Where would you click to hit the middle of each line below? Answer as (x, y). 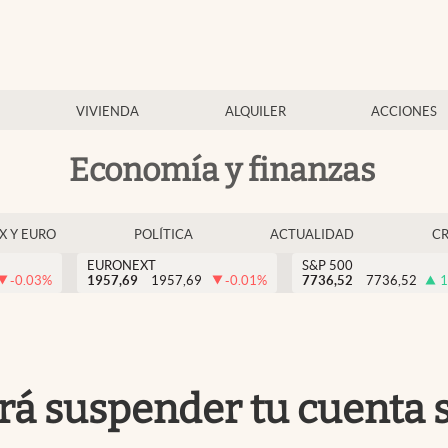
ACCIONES (403, 111)
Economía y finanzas (222, 169)
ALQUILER (255, 111)
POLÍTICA (163, 234)
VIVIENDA (108, 111)
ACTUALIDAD (312, 234)
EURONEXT (121, 265)
